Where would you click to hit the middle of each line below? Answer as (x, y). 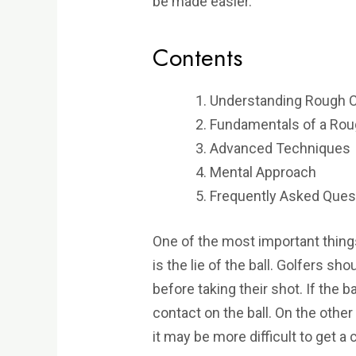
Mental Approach (263, 172)
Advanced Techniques (281, 149)
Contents (198, 58)
